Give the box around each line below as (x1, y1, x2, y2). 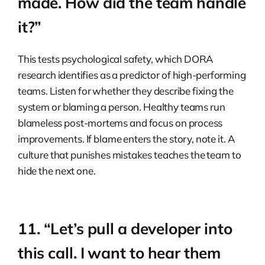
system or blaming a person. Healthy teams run (18, 101, 225, 114)
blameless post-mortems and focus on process (18, 117, 223, 130)
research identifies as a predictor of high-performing (18, 69, 246, 82)
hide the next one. (18, 164, 96, 177)
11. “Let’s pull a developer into (18, 219, 232, 239)
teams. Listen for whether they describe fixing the (18, 85, 234, 98)
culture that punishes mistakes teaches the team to (18, 148, 241, 161)
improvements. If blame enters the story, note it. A (18, 132, 235, 146)
